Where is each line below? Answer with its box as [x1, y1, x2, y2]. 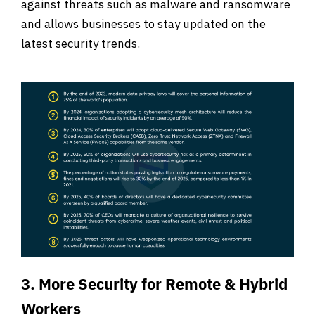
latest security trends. [21, 36, 140, 52]
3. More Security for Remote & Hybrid [21, 274, 288, 295]
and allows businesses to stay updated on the [21, 16, 266, 32]
